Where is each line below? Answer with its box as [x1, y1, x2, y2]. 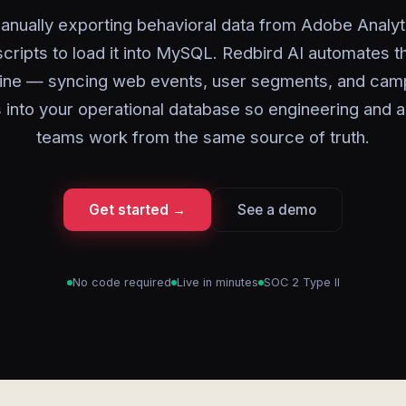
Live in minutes [176, 275, 258, 289]
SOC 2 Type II [263, 275, 340, 289]
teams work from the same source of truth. [36, 127, 370, 147]
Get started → [89, 201, 186, 218]
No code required [72, 275, 171, 289]
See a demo [237, 201, 316, 218]
